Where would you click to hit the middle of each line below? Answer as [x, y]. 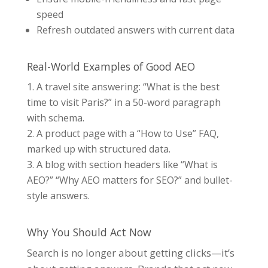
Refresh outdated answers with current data [135, 30]
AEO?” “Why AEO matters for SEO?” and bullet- [130, 180]
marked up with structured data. [98, 149]
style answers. [58, 196]
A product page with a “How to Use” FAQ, [127, 134]
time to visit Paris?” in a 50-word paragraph [124, 103]
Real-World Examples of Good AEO [111, 67]
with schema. [55, 118]
